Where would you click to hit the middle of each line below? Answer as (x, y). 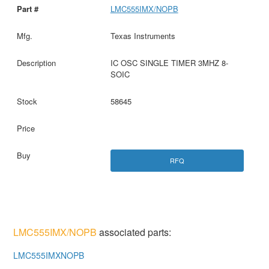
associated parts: (134, 232)
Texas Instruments (143, 36)
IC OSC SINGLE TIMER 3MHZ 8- (169, 63)
